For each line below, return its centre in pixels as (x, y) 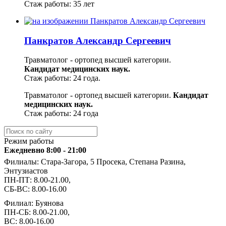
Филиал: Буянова (34, 203)
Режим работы (29, 141)
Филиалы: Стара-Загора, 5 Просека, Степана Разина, (95, 162)
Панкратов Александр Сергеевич (98, 40)
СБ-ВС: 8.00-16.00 (35, 189)
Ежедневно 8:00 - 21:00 (45, 150)
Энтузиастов (26, 171)
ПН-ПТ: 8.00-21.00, (37, 180)
